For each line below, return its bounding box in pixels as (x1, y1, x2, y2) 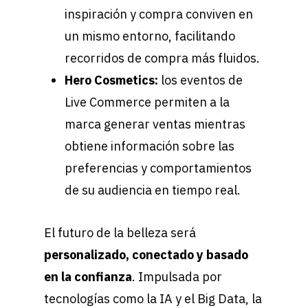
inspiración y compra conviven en (65, 6, 253, 23)
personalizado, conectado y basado (44, 247, 248, 263)
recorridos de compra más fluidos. (65, 50, 260, 67)
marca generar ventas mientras (65, 116, 245, 133)
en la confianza (44, 269, 132, 285)
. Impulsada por (132, 269, 222, 285)
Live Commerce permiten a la (65, 94, 230, 111)
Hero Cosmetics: (65, 72, 161, 89)
